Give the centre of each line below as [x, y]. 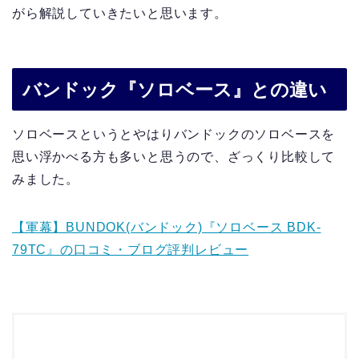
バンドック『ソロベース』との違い [175, 90]
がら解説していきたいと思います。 [120, 13]
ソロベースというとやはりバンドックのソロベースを [174, 135]
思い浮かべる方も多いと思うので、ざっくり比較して [174, 157]
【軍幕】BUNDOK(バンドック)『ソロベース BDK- [167, 228]
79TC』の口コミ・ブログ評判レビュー [131, 250]
